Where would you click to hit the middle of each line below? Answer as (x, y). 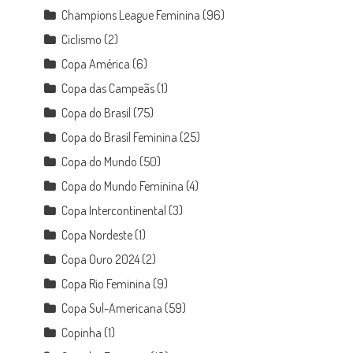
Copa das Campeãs (108, 88)
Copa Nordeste (97, 235)
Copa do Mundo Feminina (123, 186)
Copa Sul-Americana (112, 308)
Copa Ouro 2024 (101, 259)
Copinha (82, 333)
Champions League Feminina (131, 15)
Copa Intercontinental (114, 210)
